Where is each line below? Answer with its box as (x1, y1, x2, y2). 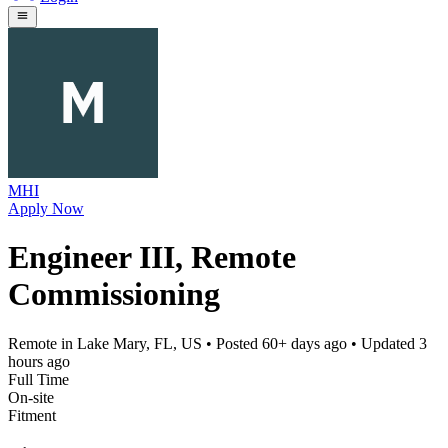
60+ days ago (262, 334, 347, 352)
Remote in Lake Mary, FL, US (8, 334, 202, 352)
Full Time (8, 370, 69, 388)
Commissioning (8, 276, 220, 313)
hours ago (8, 352, 70, 370)
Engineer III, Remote (8, 239, 296, 276)
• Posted (202, 334, 262, 352)
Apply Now (8, 199, 84, 217)
